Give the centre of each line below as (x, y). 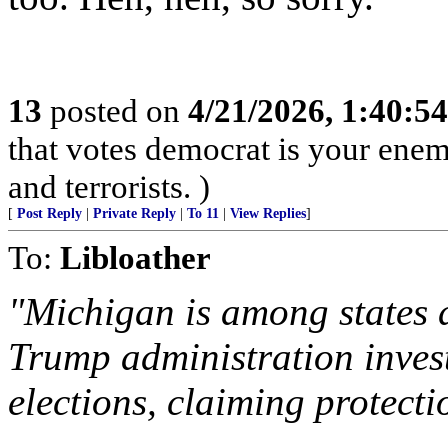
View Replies (268, 213)
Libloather (135, 257)
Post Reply (49, 213)
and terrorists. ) (109, 186)
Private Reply (134, 213)
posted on (115, 110)
